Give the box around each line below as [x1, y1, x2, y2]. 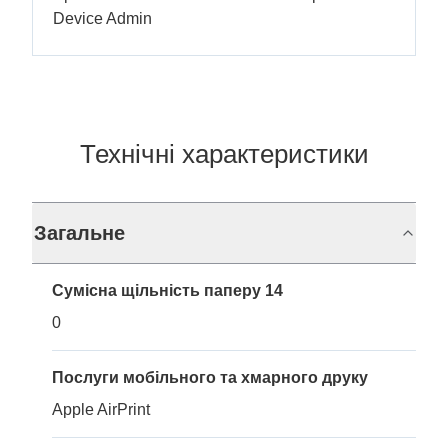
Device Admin [53, 9, 152, 27]
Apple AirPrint [52, 400, 150, 418]
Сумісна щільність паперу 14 [52, 281, 283, 299]
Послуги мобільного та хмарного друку [52, 368, 368, 386]
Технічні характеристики [79, 138, 369, 169]
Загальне [34, 221, 125, 244]
